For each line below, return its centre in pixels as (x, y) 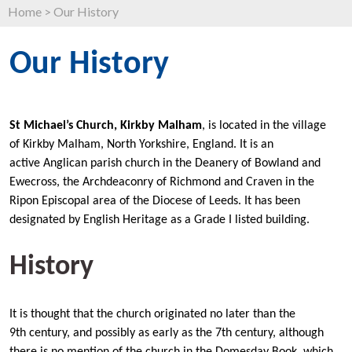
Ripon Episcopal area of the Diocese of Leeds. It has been (155, 201)
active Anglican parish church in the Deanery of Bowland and (165, 163)
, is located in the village (264, 126)
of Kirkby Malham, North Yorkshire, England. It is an (141, 145)
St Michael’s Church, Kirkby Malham (106, 126)
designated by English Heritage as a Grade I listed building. (159, 220)
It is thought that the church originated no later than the (152, 314)
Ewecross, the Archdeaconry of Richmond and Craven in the (162, 182)
